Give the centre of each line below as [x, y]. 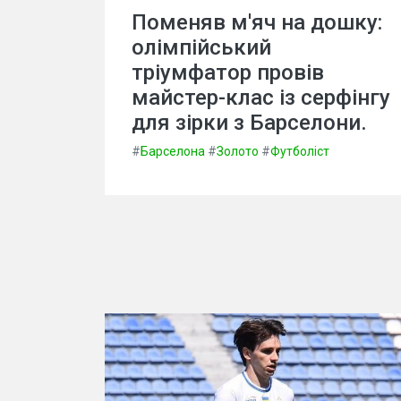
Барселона [173, 151]
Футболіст [300, 151]
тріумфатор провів [228, 72]
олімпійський [201, 47]
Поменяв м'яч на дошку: [257, 22]
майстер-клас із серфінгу [261, 97]
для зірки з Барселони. [249, 122]
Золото [238, 151]
